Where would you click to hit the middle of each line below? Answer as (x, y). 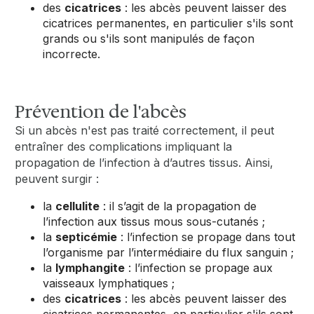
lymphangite (90, 267)
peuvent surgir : (57, 178)
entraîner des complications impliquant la (124, 146)
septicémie (87, 237)
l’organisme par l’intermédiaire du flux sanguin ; (169, 252)
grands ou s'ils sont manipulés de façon (149, 38)
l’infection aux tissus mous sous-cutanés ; (154, 221)
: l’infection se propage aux (199, 267)
